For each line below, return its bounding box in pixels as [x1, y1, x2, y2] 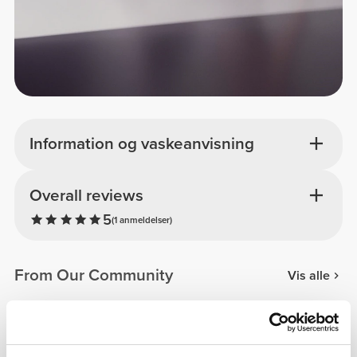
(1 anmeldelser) [111, 214, 172, 226]
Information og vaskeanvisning [29, 134, 254, 155]
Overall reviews [29, 185, 143, 206]
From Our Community [14, 265, 174, 286]
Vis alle [287, 267, 330, 284]
